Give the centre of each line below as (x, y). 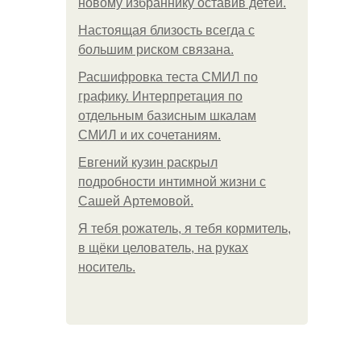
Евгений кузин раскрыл (148, 162)
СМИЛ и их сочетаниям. (149, 135)
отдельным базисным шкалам (167, 116)
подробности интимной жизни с (172, 182)
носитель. (107, 267)
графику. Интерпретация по (160, 96)
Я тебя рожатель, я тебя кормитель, (185, 228)
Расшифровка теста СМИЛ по (168, 77)
